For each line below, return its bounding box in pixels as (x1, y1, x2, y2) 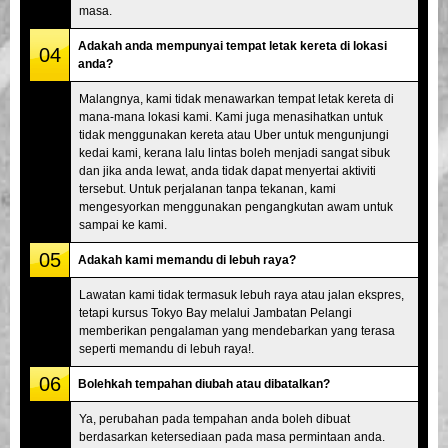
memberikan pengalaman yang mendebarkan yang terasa (79, 323, 395, 338)
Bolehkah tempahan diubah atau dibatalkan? (78, 376, 330, 391)
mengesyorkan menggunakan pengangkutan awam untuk (79, 199, 393, 214)
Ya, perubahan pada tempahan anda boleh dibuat (79, 411, 350, 426)
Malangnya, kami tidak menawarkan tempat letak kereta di (79, 91, 394, 106)
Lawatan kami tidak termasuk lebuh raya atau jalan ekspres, (79, 287, 404, 302)
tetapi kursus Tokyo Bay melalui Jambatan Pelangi (79, 305, 352, 320)
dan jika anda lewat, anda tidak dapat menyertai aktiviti (79, 163, 376, 178)
